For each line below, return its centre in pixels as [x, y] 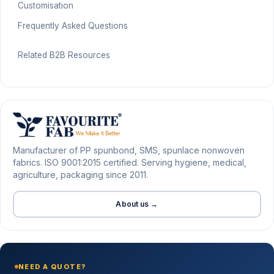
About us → [137, 204]
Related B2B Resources [64, 55]
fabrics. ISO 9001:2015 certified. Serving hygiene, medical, [130, 163]
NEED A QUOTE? [52, 267]
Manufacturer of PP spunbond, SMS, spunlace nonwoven [129, 150]
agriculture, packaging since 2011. [80, 175]
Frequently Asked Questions [72, 26]
